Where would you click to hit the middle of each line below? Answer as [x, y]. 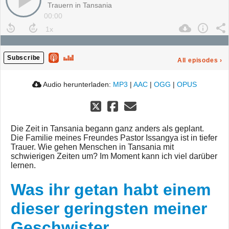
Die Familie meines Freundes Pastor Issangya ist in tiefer [114, 138]
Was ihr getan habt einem [111, 190]
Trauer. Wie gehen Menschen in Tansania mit [92, 147]
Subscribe [24, 58]
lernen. [23, 166]
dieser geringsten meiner [109, 209]
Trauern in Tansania [80, 5]
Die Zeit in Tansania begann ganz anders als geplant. [107, 129]
